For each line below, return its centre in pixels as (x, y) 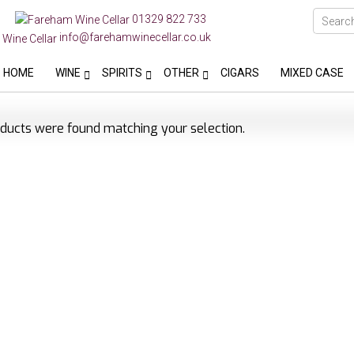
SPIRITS (122, 72)
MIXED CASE (312, 72)
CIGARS (240, 72)
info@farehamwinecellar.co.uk (136, 38)
